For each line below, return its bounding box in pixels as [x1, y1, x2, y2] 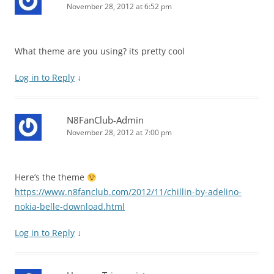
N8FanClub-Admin [67, 114, 144, 127]
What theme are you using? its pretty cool [15, 45, 185, 57]
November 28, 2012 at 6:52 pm [67, 1, 172, 12]
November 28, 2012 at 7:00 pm [67, 127, 172, 138]
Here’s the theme [15, 171, 87, 183]
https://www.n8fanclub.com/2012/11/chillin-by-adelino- [15, 186, 242, 198]
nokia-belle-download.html [15, 201, 125, 213]
